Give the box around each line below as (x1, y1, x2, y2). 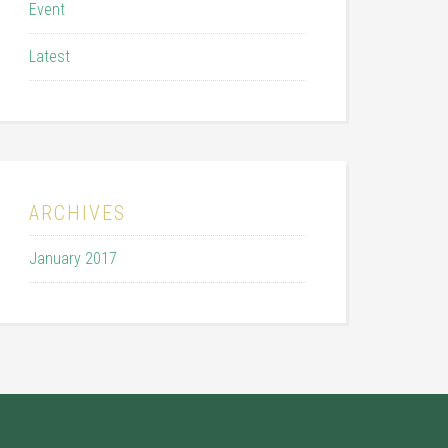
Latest (29, 47, 70, 66)
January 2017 (29, 249, 117, 268)
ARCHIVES (29, 201, 126, 225)
